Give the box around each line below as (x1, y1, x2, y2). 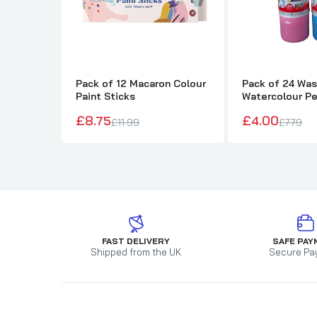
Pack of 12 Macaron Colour (76, 77, 206, 90)
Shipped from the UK (91, 246, 181, 258)
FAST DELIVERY (102, 236, 170, 246)
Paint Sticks (76, 90, 135, 103)
